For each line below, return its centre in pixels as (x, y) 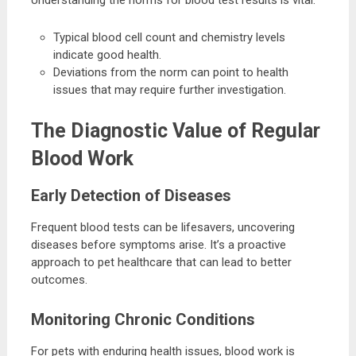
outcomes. (59, 280)
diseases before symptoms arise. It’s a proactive (158, 245)
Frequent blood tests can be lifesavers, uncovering (163, 228)
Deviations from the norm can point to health (171, 72)
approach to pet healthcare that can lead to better (161, 263)
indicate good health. (108, 54)
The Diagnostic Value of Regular (175, 131)
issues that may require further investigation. (170, 89)
